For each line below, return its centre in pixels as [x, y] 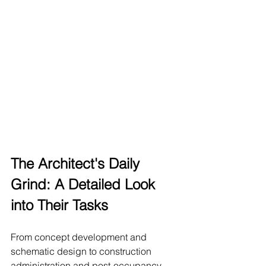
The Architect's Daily [77, 163]
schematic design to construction [82, 251]
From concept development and [80, 237]
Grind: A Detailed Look [85, 184]
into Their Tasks [59, 205]
